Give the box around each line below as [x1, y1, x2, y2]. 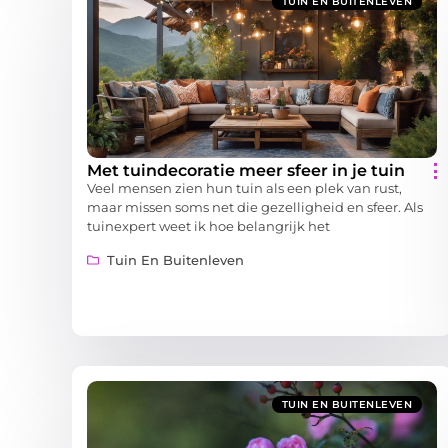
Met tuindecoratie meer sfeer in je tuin [87, 161, 405, 181]
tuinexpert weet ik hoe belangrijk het [87, 218, 330, 235]
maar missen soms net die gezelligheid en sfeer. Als [87, 199, 423, 216]
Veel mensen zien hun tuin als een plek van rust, [87, 180, 402, 197]
